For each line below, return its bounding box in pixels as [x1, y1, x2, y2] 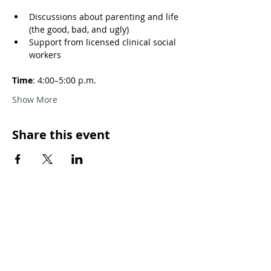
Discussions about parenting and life [29, 11, 181, 22]
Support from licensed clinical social [29, 36, 178, 48]
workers [29, 49, 61, 60]
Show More [12, 94, 57, 105]
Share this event [12, 126, 110, 143]
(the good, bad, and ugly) [29, 24, 129, 35]
